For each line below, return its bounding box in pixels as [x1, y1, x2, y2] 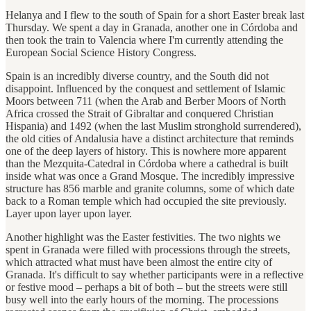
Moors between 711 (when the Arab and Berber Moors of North [6, 94, 286, 107]
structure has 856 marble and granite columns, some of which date [6, 182, 294, 194]
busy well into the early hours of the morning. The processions [6, 293, 278, 305]
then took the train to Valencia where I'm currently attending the [6, 33, 283, 46]
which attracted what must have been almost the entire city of [6, 255, 272, 268]
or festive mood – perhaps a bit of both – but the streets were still [6, 280, 287, 293]
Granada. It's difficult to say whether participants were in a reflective [6, 268, 303, 280]
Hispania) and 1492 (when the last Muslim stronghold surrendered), [6, 119, 301, 132]
